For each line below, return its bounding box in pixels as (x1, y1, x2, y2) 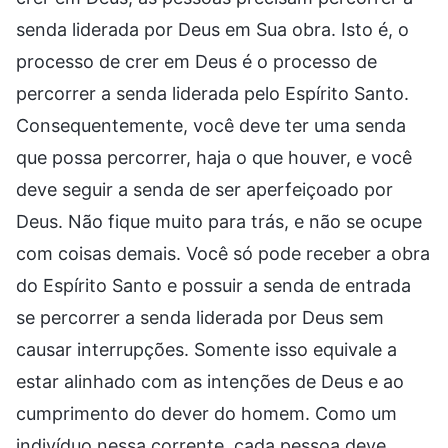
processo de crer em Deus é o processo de (16, 50, 377, 72)
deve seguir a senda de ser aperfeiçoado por (16, 178, 393, 200)
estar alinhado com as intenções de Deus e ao (16, 370, 404, 392)
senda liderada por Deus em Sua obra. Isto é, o (16, 18, 409, 40)
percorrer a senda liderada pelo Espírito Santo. (16, 82, 409, 104)
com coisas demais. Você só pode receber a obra (16, 242, 430, 264)
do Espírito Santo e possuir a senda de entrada (16, 274, 411, 296)
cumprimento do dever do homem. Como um (16, 402, 397, 424)
